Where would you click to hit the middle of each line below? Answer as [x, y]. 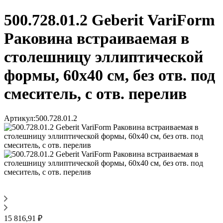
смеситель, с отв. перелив [95, 94]
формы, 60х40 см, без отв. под [110, 75]
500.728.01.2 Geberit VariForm [110, 20]
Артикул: [20, 118]
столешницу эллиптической [104, 57]
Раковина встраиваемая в [97, 39]
